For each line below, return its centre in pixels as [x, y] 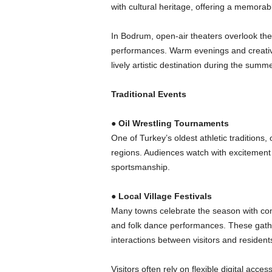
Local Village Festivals [165, 196]
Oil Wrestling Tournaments [173, 123]
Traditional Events [148, 94]
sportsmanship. [140, 167]
